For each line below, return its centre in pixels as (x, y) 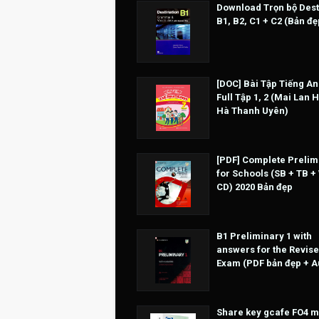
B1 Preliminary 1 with (264, 236)
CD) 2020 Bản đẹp (255, 187)
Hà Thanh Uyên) (252, 111)
